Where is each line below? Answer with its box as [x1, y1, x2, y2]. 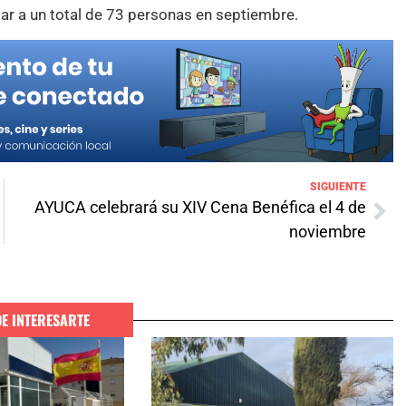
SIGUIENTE [310, 180, 366, 194]
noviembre [289, 222, 366, 242]
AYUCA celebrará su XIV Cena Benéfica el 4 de [34, 198, 366, 217]
